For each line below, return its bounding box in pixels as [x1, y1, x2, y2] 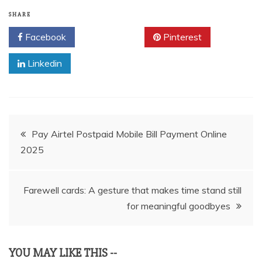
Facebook [23, 31, 66, 43]
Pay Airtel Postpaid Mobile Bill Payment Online [32, 128, 227, 140]
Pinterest [161, 31, 202, 43]
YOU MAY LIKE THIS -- [9, 246, 117, 261]
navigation [8, 150, 88, 173]
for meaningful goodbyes [127, 200, 230, 212]
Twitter [97, 31, 130, 43]
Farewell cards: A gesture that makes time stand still [23, 184, 242, 196]
